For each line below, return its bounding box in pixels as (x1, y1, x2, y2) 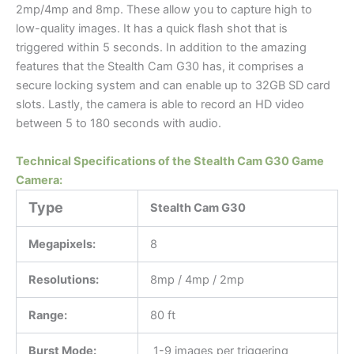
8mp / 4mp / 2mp (149, 272, 244, 287)
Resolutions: (28, 272, 99, 287)
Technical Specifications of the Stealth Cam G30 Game (16, 153, 324, 168)
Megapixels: (28, 236, 96, 251)
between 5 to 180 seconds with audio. (16, 116, 221, 131)
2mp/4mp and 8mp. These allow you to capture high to (16, 2, 312, 17)
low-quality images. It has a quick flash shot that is (16, 21, 288, 36)
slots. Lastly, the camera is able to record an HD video (16, 97, 304, 112)
